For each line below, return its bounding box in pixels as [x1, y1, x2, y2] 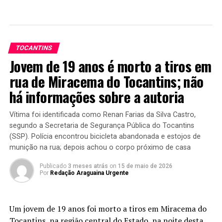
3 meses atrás [67, 163, 108, 170]
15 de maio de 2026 [117, 163, 172, 170]
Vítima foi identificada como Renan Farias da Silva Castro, [9, 111, 196, 119]
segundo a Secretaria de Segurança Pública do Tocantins [9, 121, 194, 130]
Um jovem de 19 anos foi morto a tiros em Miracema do [9, 203, 207, 215]
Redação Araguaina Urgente [50, 169, 129, 177]
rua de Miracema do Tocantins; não [9, 71, 204, 92]
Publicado [39, 163, 66, 170]
